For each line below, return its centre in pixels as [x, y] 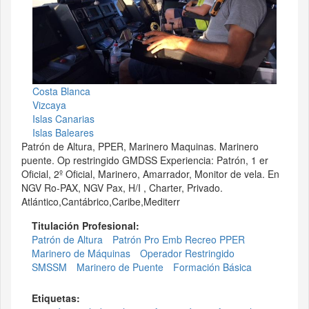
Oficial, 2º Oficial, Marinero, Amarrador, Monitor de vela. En [150, 173]
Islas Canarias [63, 118]
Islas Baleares [63, 132]
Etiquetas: [57, 298]
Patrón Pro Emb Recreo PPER [179, 239]
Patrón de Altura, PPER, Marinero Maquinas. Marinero [140, 146]
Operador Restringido [187, 253]
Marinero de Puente [120, 267]
